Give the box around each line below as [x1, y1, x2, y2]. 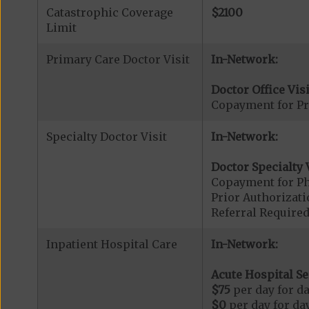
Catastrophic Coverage [46, 5, 173, 19]
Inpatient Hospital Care [46, 237, 177, 251]
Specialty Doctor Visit [46, 129, 167, 143]
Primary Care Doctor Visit [46, 52, 190, 66]
